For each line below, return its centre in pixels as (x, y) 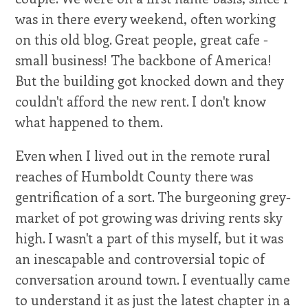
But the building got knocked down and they (150, 80)
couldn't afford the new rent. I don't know (141, 101)
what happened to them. (89, 121)
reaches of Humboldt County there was (134, 176)
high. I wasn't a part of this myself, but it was (150, 238)
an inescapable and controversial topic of (140, 258)
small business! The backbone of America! (144, 59)
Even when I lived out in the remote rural (143, 155)
